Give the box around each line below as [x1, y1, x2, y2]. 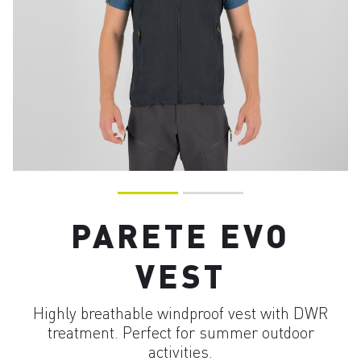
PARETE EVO [71, 215, 290, 255]
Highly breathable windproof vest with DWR [33, 303, 328, 323]
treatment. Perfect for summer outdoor [47, 322, 314, 342]
